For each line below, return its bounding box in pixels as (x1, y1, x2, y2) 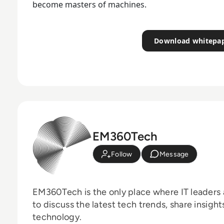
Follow (111, 149, 132, 158)
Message (159, 149, 189, 158)
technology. (32, 211, 82, 222)
